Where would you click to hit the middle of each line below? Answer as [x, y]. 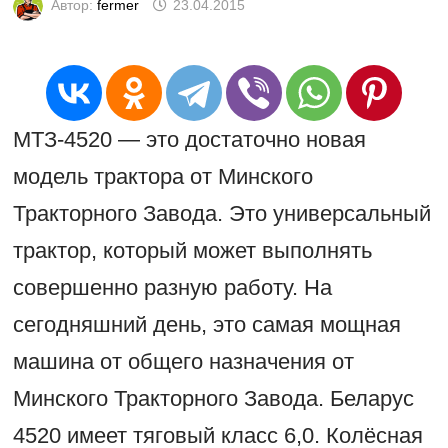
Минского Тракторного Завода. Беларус [213, 399]
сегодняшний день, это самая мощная [206, 325]
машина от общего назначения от [183, 362]
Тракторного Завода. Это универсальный [221, 214]
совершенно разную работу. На [172, 288]
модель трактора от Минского [162, 177]
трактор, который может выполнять [192, 251]
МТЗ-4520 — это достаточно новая [189, 140]
